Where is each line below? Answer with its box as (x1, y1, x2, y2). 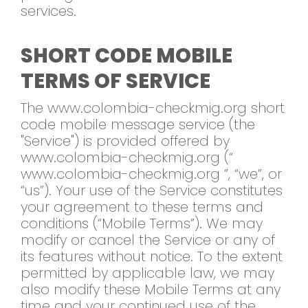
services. (21, 1, 76, 21)
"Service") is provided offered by (21, 131, 230, 151)
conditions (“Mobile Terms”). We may (21, 214, 263, 234)
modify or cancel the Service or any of (21, 230, 275, 250)
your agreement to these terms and (21, 197, 263, 217)
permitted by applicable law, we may (21, 263, 274, 283)
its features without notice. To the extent (21, 247, 283, 267)
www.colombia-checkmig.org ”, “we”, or (21, 164, 282, 184)
